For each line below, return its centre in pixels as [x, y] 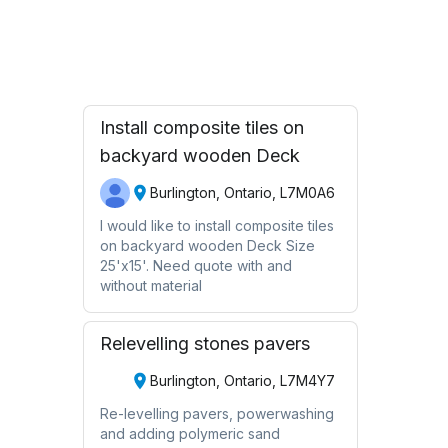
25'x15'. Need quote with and [195, 265]
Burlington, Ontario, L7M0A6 [242, 193]
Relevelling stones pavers [204, 343]
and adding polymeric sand [189, 433]
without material [150, 285]
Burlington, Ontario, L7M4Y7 [242, 381]
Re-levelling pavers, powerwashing [216, 413]
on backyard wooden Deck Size [207, 245]
